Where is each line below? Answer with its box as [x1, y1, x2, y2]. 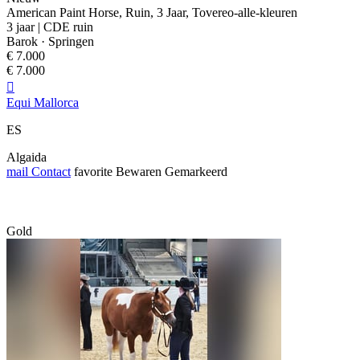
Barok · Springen [6, 35, 94, 49]
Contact [28, 165, 71, 179]
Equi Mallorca [6, 96, 79, 110]
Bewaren [116, 165, 162, 179]
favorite [74, 165, 112, 179]
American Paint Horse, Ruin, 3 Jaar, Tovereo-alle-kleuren [6, 6, 297, 20]
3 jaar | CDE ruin [6, 20, 93, 35]
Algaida [6, 150, 47, 165]
